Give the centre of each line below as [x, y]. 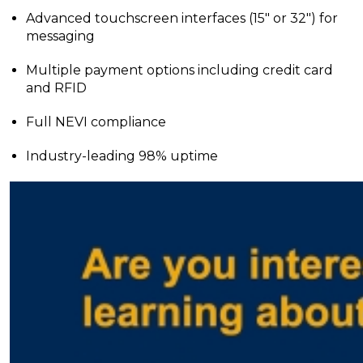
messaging [60, 36]
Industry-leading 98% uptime [122, 156]
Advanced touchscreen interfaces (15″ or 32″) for [182, 19]
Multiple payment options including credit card [179, 70]
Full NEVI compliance [96, 122]
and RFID [56, 88]
